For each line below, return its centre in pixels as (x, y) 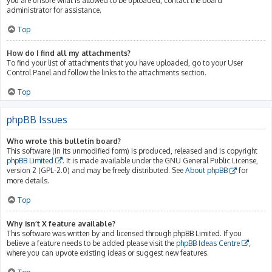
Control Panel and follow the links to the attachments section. (107, 72)
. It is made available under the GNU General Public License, (160, 160)
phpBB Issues (37, 119)
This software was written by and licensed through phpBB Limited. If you (124, 233)
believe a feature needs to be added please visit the (91, 243)
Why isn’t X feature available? (61, 223)
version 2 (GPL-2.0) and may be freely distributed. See (96, 170)
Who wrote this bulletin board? (64, 141)
